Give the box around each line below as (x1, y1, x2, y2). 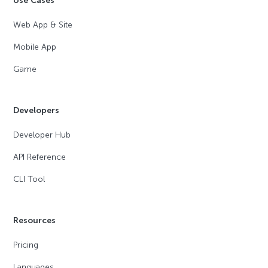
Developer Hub (13, 130, 71, 141)
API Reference (13, 152, 66, 163)
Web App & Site (13, 20, 73, 31)
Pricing (13, 240, 39, 251)
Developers (13, 105, 60, 116)
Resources (13, 215, 56, 226)
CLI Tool (13, 174, 45, 185)
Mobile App (13, 42, 57, 53)
